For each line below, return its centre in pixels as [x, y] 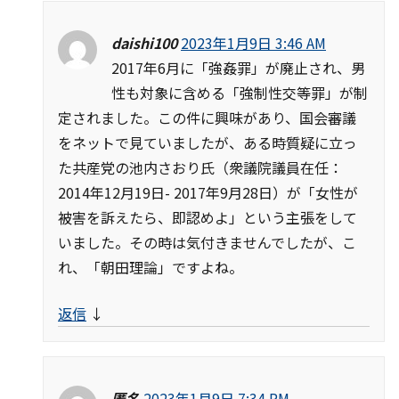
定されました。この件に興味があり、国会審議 [207, 118]
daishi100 [144, 43]
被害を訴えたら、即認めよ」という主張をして [208, 218]
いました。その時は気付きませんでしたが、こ [207, 243]
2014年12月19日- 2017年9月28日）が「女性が [208, 193]
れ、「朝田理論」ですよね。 [151, 268]
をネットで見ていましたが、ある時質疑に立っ [208, 143]
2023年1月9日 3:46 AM [253, 43]
